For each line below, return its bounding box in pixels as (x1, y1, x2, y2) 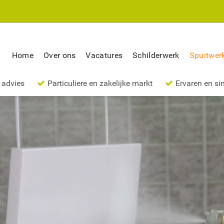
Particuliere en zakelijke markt (47, 77, 153, 88)
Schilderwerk (132, 49, 179, 60)
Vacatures (85, 49, 123, 60)
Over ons (43, 49, 76, 60)
